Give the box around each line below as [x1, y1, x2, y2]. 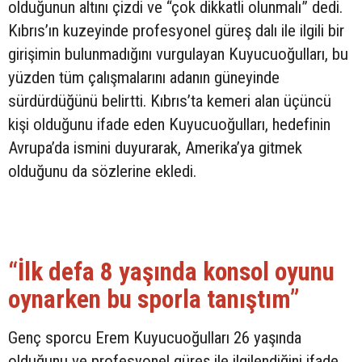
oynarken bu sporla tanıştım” [8, 284, 300, 315]
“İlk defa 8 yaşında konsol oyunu [8, 257, 335, 288]
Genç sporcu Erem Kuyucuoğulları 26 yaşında [8, 328, 301, 348]
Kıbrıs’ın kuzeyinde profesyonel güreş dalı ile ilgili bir [8, 21, 344, 41]
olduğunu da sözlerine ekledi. [8, 162, 196, 182]
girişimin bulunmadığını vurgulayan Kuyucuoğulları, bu [8, 44, 348, 65]
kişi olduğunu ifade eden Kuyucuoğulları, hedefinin [8, 115, 330, 135]
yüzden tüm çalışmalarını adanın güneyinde [8, 68, 280, 88]
